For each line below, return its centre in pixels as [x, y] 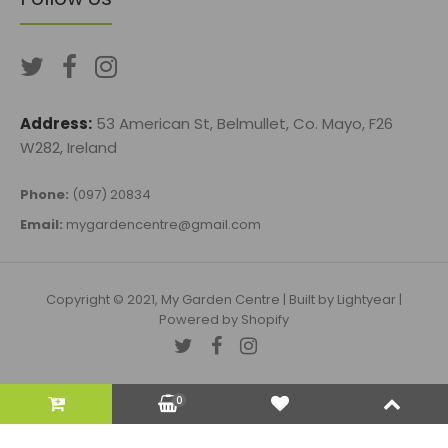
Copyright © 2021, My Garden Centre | [167, 300]
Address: [56, 124]
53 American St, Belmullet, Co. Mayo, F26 [244, 124]
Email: [41, 225]
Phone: [44, 195]
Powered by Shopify [224, 320]
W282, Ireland [68, 148]
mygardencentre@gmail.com [163, 225]
